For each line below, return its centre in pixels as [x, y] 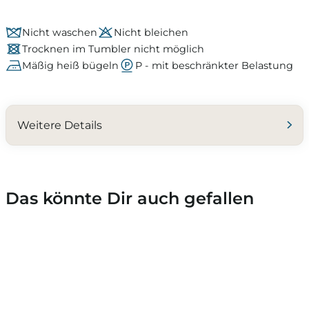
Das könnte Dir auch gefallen [130, 199]
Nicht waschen [60, 32]
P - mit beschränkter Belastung [214, 65]
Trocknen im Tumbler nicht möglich [113, 49]
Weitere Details [60, 125]
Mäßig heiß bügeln [70, 65]
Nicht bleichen [151, 32]
